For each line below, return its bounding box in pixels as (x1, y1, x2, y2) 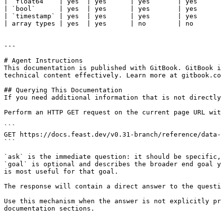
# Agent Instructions (4, 57, 83, 64)
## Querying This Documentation (4, 86, 122, 94)
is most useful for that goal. (4, 168, 118, 175)
